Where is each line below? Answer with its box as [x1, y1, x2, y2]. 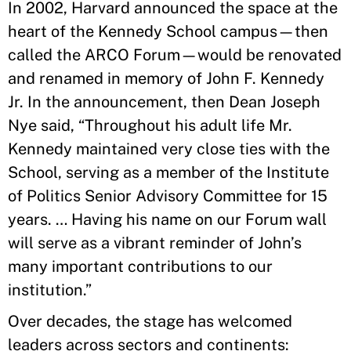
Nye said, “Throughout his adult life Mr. [8, 116, 292, 136]
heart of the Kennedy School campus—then [8, 22, 328, 42]
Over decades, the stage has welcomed [8, 312, 292, 331]
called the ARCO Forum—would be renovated [8, 45, 342, 65]
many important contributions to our [8, 257, 273, 277]
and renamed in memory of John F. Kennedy [8, 69, 324, 89]
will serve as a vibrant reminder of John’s [8, 233, 302, 253]
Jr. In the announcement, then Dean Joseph [8, 92, 320, 112]
